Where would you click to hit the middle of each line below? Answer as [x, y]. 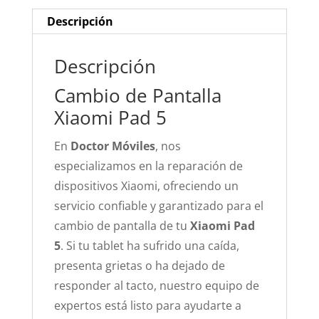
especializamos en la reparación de [148, 166]
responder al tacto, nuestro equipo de [156, 286]
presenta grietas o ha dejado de [139, 266]
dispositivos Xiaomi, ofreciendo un [146, 186]
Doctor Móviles [113, 146]
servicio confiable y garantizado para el [158, 206]
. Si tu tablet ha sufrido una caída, [150, 246]
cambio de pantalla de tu [122, 226]
